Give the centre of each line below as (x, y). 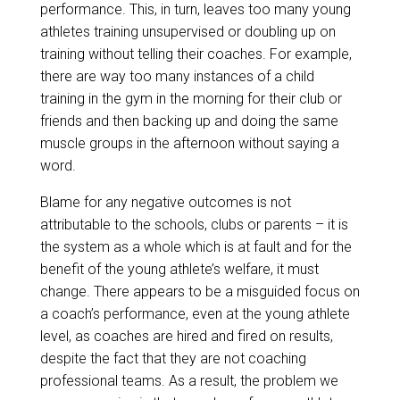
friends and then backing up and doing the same (189, 121)
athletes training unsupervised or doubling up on (187, 31)
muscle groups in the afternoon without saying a (189, 143)
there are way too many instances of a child (177, 76)
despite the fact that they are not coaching (173, 358)
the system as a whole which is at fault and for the (196, 246)
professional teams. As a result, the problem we (189, 380)
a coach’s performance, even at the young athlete (195, 313)
